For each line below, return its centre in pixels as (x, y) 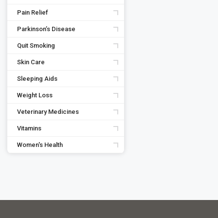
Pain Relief (33, 12)
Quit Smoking (36, 45)
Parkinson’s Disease (46, 29)
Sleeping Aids (37, 79)
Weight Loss (35, 95)
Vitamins (29, 128)
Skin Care (31, 62)
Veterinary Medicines (48, 112)
